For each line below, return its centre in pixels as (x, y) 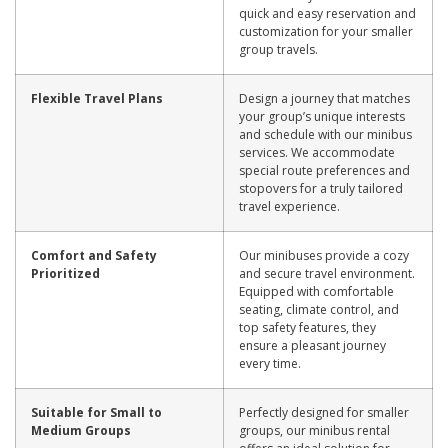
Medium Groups (81, 430)
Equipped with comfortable (316, 291)
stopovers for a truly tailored (321, 188)
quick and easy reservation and (327, 13)
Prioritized (65, 273)
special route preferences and (324, 170)
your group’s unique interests (322, 116)
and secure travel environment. (327, 273)
